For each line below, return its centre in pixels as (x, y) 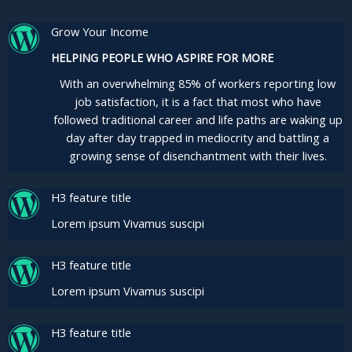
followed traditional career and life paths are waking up (198, 120)
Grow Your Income (100, 32)
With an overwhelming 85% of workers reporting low (198, 84)
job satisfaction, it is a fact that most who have (198, 102)
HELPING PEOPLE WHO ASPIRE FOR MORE (162, 58)
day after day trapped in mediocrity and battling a (198, 138)
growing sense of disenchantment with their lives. (198, 156)
